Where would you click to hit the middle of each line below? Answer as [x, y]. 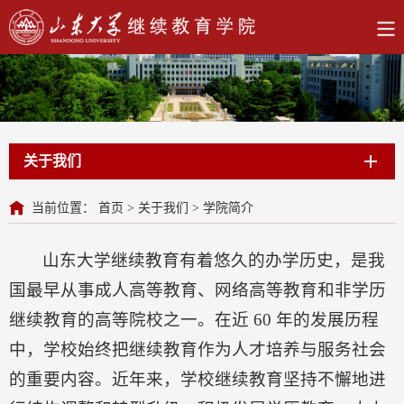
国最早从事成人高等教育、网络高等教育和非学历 [197, 289]
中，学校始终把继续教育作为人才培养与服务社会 [197, 349]
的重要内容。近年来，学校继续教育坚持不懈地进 [197, 379]
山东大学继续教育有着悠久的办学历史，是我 [214, 260]
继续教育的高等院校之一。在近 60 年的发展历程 [194, 319]
